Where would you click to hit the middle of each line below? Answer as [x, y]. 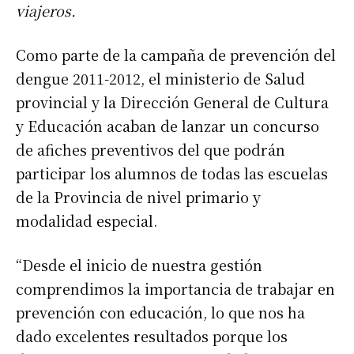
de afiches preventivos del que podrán [151, 150]
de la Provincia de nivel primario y [138, 197]
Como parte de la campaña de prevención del [176, 55]
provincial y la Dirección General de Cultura [172, 102]
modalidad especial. [87, 221]
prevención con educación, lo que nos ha [160, 313]
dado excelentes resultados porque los [152, 336]
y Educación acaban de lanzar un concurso [168, 126]
